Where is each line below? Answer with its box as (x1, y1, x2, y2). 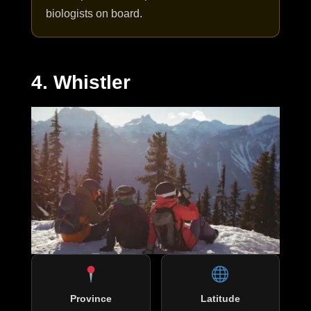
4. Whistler (31, 71, 131, 93)
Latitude (200, 293, 240, 305)
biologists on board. (46, 7, 142, 19)
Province (69, 293, 112, 305)
